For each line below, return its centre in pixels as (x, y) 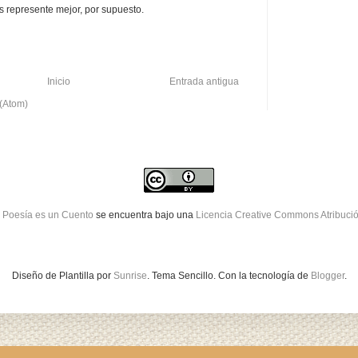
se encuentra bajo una (146, 215)
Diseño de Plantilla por (62, 276)
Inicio (59, 82)
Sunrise (130, 276)
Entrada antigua (204, 82)
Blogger (327, 276)
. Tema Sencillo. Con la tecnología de (229, 276)
